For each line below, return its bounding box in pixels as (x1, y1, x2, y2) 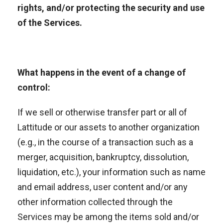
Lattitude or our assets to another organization (17, 122, 200, 132)
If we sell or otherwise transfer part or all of (17, 107, 187, 117)
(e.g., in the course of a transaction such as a (17, 137, 193, 147)
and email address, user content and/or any (17, 182, 188, 192)
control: (17, 82, 50, 93)
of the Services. (17, 17, 82, 28)
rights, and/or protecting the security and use (17, 2, 205, 13)
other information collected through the (17, 197, 173, 207)
